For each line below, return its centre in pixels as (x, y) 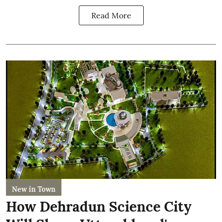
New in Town (34, 189)
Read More (111, 16)
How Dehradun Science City (99, 206)
